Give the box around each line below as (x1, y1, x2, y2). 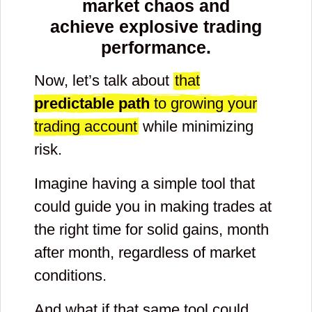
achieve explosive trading (50, 17, 262, 37)
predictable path (34, 95, 150, 113)
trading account (34, 118, 137, 136)
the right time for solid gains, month (34, 221, 269, 239)
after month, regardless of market (34, 244, 256, 262)
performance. (101, 38, 211, 58)
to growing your (150, 95, 257, 113)
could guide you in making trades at (34, 198, 272, 216)
